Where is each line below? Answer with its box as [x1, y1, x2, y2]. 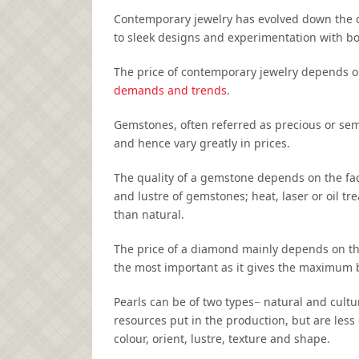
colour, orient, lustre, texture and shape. [114, 331, 330, 347]
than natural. [114, 207, 184, 223]
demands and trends [114, 83, 227, 99]
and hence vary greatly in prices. [114, 135, 290, 151]
